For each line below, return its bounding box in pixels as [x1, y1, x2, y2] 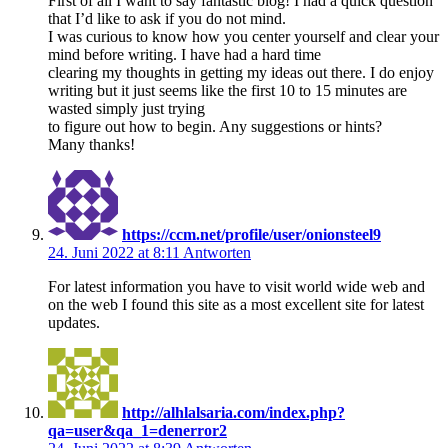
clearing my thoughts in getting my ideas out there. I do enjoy [48, 63, 434, 81]
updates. [48, 313, 100, 331]
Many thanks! [48, 135, 135, 153]
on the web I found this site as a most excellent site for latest [48, 295, 424, 313]
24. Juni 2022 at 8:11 [48, 243, 183, 261]
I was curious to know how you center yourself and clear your [48, 27, 439, 45]
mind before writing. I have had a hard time [48, 45, 321, 63]
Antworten [183, 243, 251, 261]
